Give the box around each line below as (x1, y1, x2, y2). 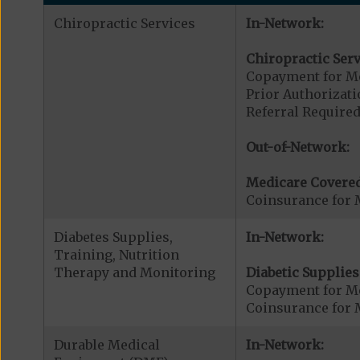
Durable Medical (53, 336, 160, 353)
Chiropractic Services (53, 14, 195, 31)
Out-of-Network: (245, 138, 350, 155)
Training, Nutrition (53, 246, 179, 263)
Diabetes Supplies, (53, 228, 173, 245)
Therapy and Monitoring (53, 264, 215, 280)
